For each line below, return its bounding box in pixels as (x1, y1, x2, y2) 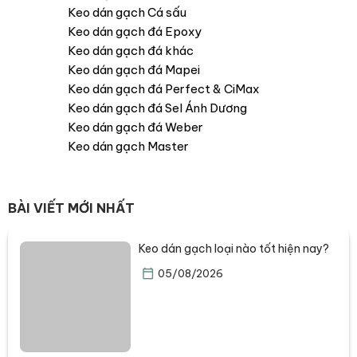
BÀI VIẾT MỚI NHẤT (8, 199, 135, 216)
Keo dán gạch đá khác (68, 42, 194, 58)
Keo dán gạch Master (68, 138, 189, 154)
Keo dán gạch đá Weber (68, 119, 203, 135)
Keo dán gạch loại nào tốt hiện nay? (139, 241, 330, 256)
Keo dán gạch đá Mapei (68, 61, 200, 77)
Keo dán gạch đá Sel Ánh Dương (68, 100, 247, 116)
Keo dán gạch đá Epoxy (68, 23, 202, 39)
